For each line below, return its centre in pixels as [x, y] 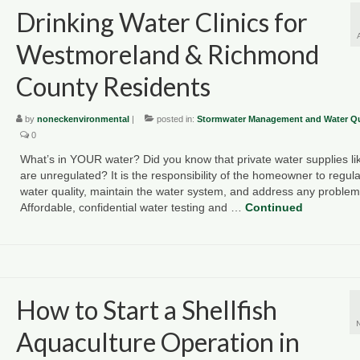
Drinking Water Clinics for [162, 22]
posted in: [175, 119]
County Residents [113, 86]
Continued [274, 207]
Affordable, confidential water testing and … [132, 207]
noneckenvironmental [83, 119]
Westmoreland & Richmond [167, 54]
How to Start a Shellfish [146, 309]
